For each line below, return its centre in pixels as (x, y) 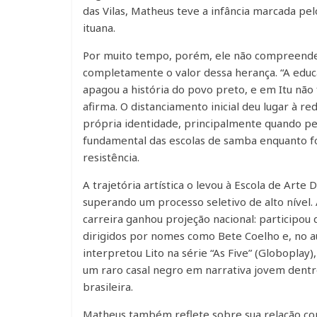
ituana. (99, 28)
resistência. (111, 157)
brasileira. (108, 287)
